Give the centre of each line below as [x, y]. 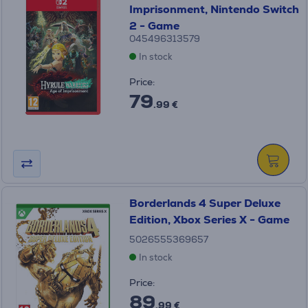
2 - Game [154, 26]
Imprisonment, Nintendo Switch [214, 9]
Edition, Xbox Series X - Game [209, 220]
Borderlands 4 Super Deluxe [205, 203]
